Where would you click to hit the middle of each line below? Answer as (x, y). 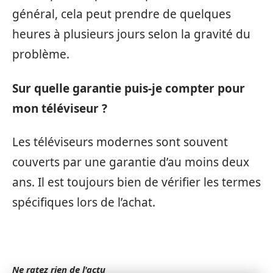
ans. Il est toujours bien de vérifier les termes (136, 183)
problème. (41, 55)
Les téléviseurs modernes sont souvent (120, 142)
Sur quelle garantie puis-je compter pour (129, 88)
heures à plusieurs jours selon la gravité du (131, 34)
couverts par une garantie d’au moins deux (131, 162)
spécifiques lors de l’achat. (84, 203)
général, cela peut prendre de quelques (122, 14)
